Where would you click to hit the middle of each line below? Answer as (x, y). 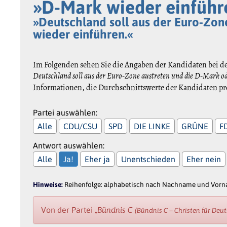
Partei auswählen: (65, 112)
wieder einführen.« (83, 34)
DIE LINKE (152, 126)
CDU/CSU (81, 126)
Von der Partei (68, 210)
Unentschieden (148, 159)
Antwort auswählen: (69, 145)
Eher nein (204, 159)
